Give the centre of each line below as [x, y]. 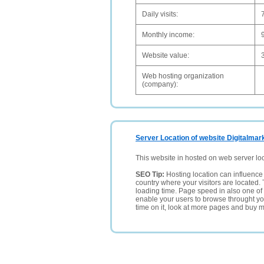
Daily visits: [160, 14]
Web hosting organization [183, 76]
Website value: [166, 55]
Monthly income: [168, 35]
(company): [160, 84]
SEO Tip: [151, 174]
